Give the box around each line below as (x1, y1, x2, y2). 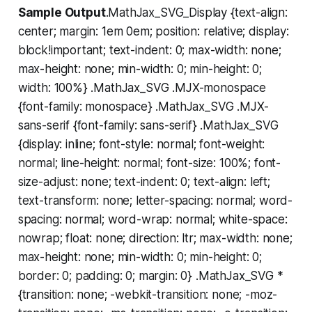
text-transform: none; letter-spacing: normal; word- (17, 194, 293, 208)
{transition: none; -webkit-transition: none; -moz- (17, 288, 278, 302)
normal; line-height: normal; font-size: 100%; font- (17, 156, 281, 171)
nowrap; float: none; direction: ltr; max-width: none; (17, 231, 292, 246)
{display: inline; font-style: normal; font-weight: (17, 137, 265, 152)
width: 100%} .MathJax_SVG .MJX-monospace (17, 81, 266, 95)
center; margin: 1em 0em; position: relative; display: (17, 24, 289, 39)
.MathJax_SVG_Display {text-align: (105, 6, 288, 20)
